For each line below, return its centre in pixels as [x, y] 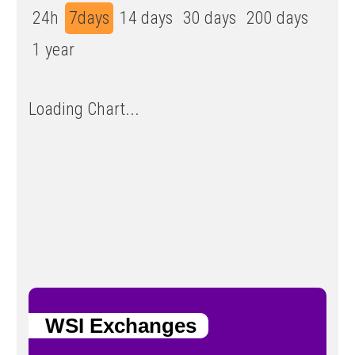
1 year [53, 50]
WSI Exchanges [113, 325]
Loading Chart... [84, 109]
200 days [277, 18]
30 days [210, 18]
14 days [146, 18]
